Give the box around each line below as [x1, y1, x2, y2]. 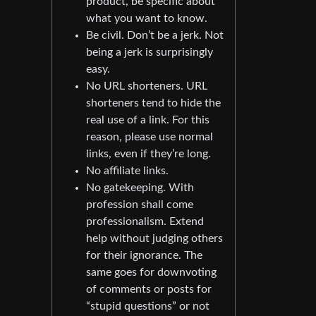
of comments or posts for [86, 283, 212, 295]
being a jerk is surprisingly [86, 46, 213, 58]
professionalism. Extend [86, 215, 204, 227]
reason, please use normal [86, 130, 213, 142]
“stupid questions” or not [86, 300, 209, 312]
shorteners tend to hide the [86, 97, 221, 109]
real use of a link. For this [86, 114, 209, 126]
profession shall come [86, 198, 193, 210]
